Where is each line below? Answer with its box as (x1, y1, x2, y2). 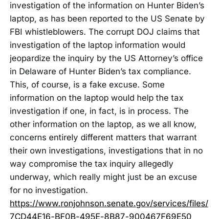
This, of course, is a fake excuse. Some (10, 79, 165, 89)
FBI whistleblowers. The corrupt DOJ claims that (10, 26, 200, 37)
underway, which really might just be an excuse (10, 172, 197, 182)
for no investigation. (10, 185, 88, 195)
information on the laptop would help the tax (10, 92, 183, 103)
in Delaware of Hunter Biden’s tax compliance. (10, 66, 191, 76)
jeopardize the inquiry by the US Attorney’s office (10, 53, 203, 63)
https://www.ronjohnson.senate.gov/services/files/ (10, 198, 208, 208)
